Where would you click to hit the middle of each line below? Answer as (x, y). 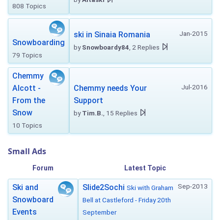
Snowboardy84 (106, 47)
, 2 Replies (144, 47)
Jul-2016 (194, 87)
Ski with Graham (150, 188)
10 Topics (27, 125)
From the (29, 100)
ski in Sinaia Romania (112, 35)
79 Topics (27, 55)
